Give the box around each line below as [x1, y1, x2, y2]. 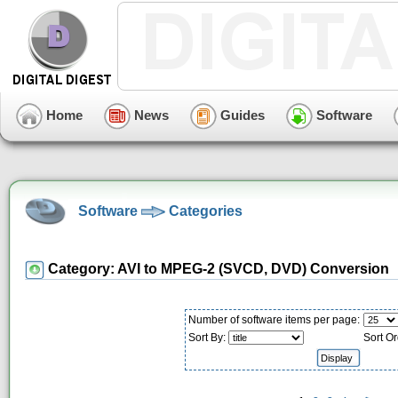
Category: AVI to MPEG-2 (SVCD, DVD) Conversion [44, 261, 389, 276]
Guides [217, 107, 265, 123]
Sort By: [187, 331, 228, 345]
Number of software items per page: [187, 314, 360, 327]
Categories [169, 203, 243, 219]
